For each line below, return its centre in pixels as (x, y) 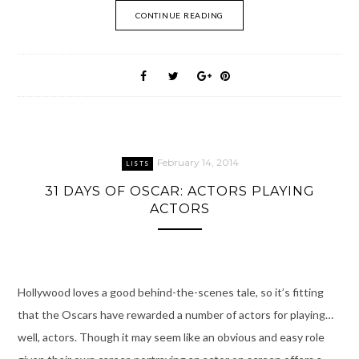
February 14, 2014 (198, 162)
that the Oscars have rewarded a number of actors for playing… (175, 315)
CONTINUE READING (179, 15)
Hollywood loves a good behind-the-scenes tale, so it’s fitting (170, 292)
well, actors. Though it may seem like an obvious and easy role (171, 337)
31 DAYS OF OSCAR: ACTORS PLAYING (179, 191)
